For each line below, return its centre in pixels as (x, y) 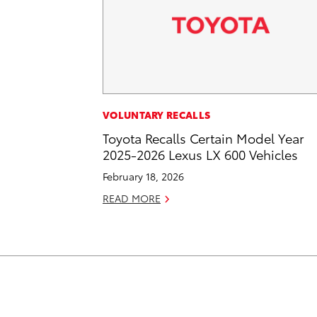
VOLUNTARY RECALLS (157, 115)
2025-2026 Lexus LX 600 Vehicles (200, 154)
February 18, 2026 (143, 177)
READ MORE (132, 198)
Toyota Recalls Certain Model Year (203, 138)
